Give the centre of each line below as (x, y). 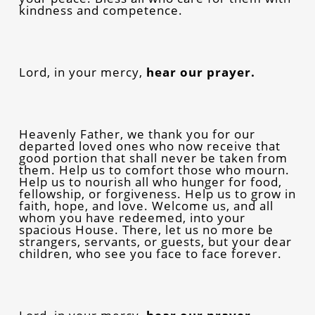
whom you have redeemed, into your (132, 217)
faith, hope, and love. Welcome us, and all (146, 205)
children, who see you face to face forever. (150, 253)
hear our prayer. (200, 72)
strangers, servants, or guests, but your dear (155, 241)
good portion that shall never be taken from (153, 157)
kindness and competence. (101, 10)
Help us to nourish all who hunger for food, (150, 181)
